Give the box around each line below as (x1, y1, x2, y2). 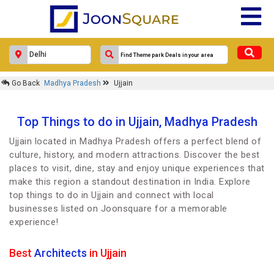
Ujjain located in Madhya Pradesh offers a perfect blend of (9, 136, 261, 147)
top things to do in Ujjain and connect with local (9, 190, 214, 201)
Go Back (10, 79, 40, 87)
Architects (34, 246, 87, 259)
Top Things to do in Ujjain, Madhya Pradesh (17, 114, 257, 129)
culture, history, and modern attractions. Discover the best (9, 149, 260, 160)
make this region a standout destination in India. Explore (9, 176, 251, 187)
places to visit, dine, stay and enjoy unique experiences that (9, 163, 265, 174)
